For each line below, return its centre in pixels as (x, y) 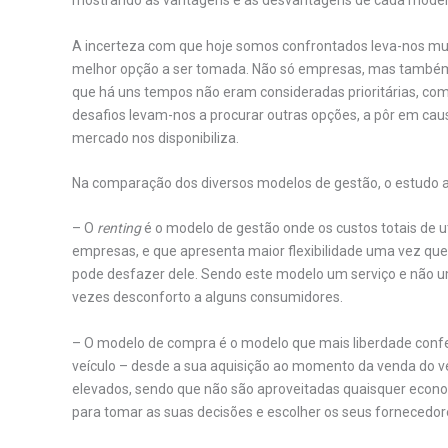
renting (119, 228)
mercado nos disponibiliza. (155, 137)
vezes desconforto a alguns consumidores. (207, 297)
